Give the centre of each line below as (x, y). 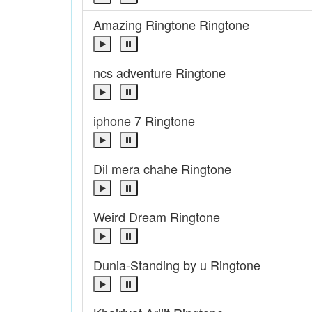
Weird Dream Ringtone (157, 217)
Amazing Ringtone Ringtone (171, 24)
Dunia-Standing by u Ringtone (177, 265)
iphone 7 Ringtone (144, 120)
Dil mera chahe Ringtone (162, 169)
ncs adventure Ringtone (159, 72)
